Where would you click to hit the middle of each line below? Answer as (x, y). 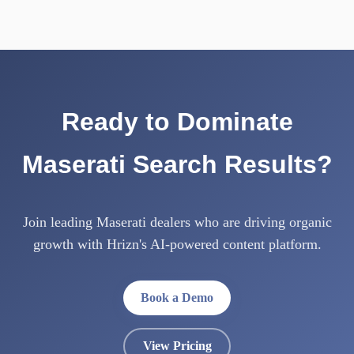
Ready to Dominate (177, 122)
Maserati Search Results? (177, 164)
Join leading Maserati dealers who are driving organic (177, 222)
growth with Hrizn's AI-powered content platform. (177, 244)
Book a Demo (177, 298)
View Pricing (177, 346)
